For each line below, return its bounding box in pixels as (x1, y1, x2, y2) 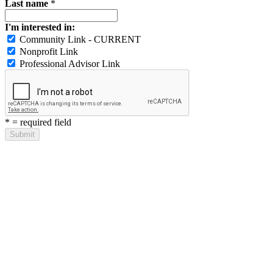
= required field (12, 117, 71, 127)
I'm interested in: (5, 22, 75, 32)
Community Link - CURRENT (19, 34, 141, 44)
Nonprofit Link (19, 46, 78, 57)
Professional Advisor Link (19, 58, 120, 69)
